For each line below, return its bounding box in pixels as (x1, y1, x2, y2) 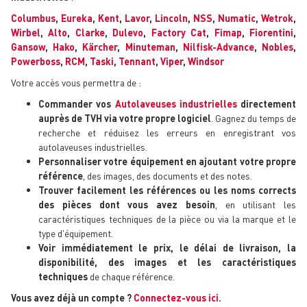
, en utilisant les (214, 198, 296, 211)
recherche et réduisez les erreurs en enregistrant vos (38, 126, 296, 139)
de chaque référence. (88, 270, 175, 283)
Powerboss (11, 55, 60, 68)
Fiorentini (249, 26, 294, 39)
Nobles (262, 40, 294, 53)
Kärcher (82, 40, 118, 53)
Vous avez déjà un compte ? (11, 291, 132, 304)
